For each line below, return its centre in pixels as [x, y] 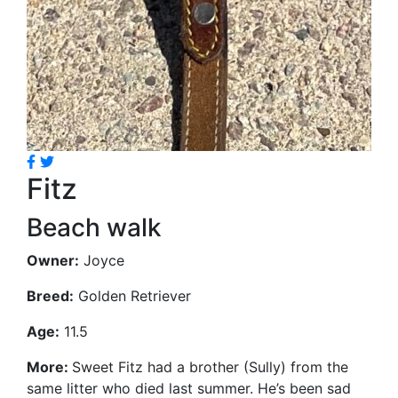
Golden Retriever [132, 296]
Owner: [53, 260]
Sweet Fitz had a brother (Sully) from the [210, 367]
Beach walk [94, 227]
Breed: [50, 296]
